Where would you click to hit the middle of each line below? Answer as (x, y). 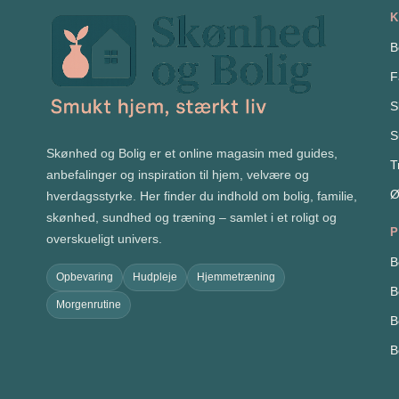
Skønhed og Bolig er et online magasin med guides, (192, 154)
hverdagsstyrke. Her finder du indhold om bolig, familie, (202, 196)
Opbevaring (85, 277)
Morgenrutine (89, 305)
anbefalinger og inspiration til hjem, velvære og (178, 175)
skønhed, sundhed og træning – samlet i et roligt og (191, 218)
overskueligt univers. (104, 239)
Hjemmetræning (236, 277)
